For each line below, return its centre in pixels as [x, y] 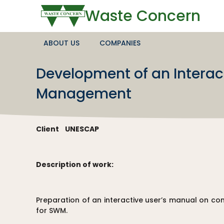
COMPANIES [120, 43]
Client [50, 129]
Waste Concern [142, 16]
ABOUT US [61, 43]
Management [84, 93]
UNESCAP [81, 129]
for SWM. [52, 210]
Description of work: [76, 164]
